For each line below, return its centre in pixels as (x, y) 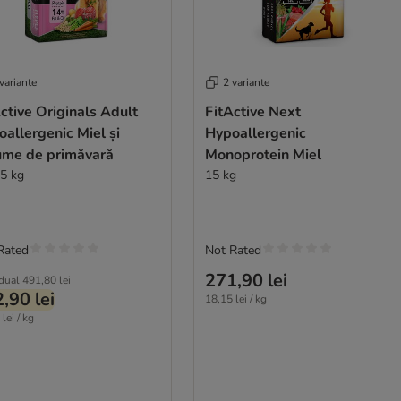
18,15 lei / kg (235, 299)
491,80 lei (47, 280)
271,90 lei (246, 280)
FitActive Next (252, 111)
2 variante (246, 82)
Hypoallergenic (255, 133)
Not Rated (233, 250)
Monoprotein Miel (263, 154)
